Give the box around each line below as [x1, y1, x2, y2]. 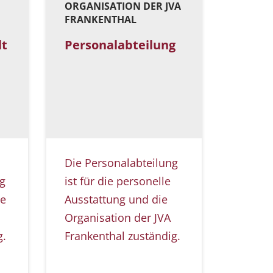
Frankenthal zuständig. [65, 229, 180, 244]
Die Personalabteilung [65, 155, 178, 171]
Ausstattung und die [65, 192, 168, 207]
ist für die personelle [65, 174, 171, 189]
